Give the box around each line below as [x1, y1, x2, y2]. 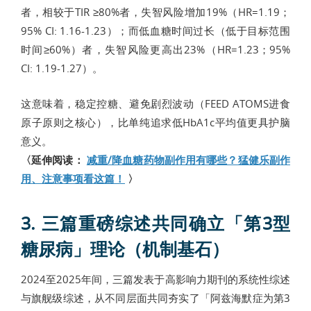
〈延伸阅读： [21, 152, 87, 167]
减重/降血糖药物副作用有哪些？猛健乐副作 [86, 152, 291, 167]
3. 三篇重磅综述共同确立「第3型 [21, 211, 290, 235]
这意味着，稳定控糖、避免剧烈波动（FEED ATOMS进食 [21, 96, 290, 110]
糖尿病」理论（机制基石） [21, 237, 229, 260]
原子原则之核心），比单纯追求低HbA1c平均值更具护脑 [21, 115, 290, 129]
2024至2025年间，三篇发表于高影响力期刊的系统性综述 [21, 271, 290, 286]
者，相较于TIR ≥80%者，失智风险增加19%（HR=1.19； [21, 4, 290, 19]
